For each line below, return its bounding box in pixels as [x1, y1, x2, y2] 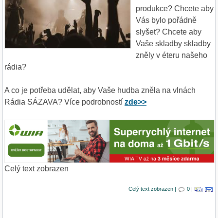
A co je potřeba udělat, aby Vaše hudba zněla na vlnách [4, 86, 196, 94]
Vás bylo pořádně [136, 16, 197, 24]
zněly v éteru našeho [136, 51, 207, 59]
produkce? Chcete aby [136, 4, 214, 13]
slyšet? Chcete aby [136, 27, 201, 36]
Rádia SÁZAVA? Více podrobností [4, 97, 125, 106]
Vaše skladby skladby [136, 39, 211, 48]
